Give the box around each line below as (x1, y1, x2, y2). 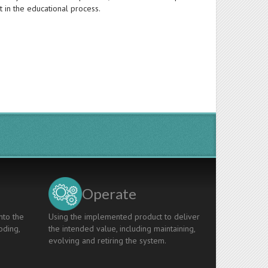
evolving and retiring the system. (48, 235, 166, 246)
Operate (81, 185, 136, 202)
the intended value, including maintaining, (48, 223, 195, 234)
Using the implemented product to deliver (48, 211, 200, 222)
